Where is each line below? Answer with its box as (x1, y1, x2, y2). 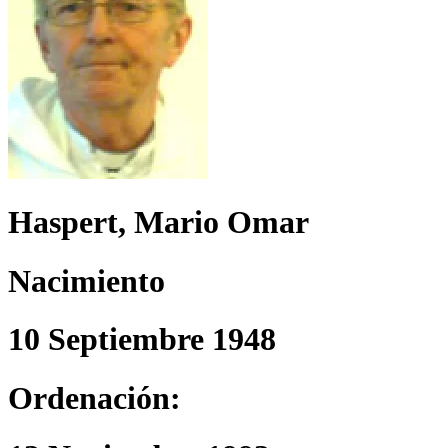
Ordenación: (8, 379, 181, 416)
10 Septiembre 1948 (8, 321, 276, 358)
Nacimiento (8, 262, 165, 299)
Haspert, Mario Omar (8, 204, 309, 241)
